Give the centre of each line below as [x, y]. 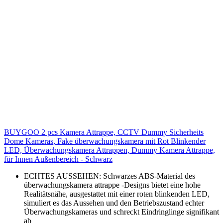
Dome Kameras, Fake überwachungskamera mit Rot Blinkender [105, 141]
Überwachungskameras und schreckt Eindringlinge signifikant [121, 212]
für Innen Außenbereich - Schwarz [58, 159]
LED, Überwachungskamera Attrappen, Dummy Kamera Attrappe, [110, 150]
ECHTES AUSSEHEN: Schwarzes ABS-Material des [110, 176]
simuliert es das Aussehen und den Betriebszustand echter [114, 203]
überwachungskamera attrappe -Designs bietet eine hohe [112, 185]
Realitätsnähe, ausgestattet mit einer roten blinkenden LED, [117, 194]
